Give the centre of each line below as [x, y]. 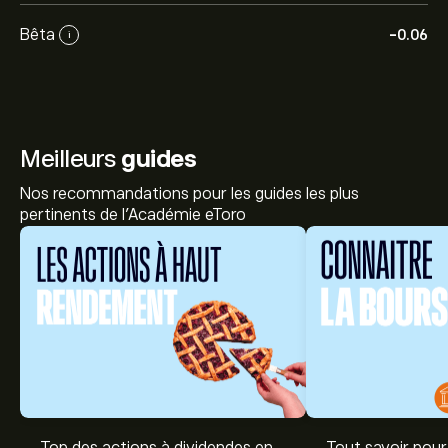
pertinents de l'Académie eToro [133, 215]
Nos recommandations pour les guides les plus [189, 194]
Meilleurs [70, 158]
